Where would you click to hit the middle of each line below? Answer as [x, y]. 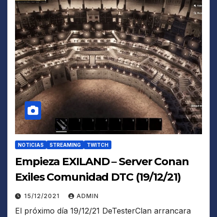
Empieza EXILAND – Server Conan [102, 162]
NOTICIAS [31, 145]
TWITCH [98, 145]
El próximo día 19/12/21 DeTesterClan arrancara [103, 211]
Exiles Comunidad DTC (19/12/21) [98, 177]
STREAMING [65, 145]
